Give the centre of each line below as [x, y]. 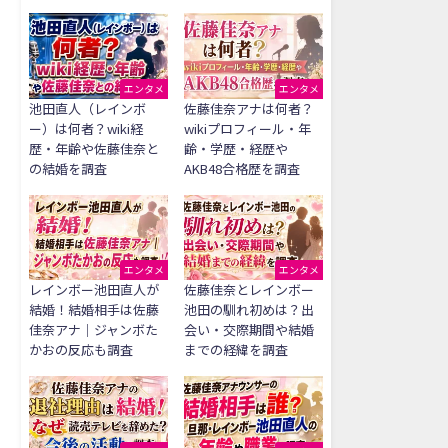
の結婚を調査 [68, 168]
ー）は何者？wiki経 [86, 128]
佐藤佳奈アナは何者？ [249, 108]
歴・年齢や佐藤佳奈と [94, 148]
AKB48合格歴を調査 [242, 168]
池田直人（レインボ [87, 108]
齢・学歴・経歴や [236, 148]
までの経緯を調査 [236, 350]
